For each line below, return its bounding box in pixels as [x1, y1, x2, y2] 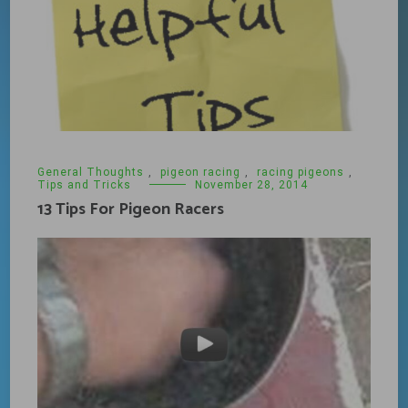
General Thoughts [37, 165, 145, 178]
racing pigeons [257, 165, 345, 178]
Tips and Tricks [37, 178, 132, 191]
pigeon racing [160, 165, 241, 178]
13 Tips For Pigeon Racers [37, 195, 225, 223]
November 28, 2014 [195, 178, 309, 191]
